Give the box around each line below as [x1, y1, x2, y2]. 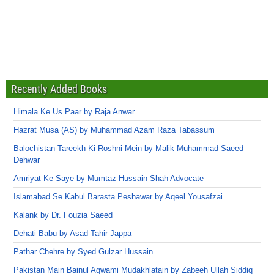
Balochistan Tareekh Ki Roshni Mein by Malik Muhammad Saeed [13, 144, 243, 153]
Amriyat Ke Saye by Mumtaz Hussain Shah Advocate [13, 174, 204, 183]
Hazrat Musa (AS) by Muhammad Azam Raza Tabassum [13, 125, 215, 135]
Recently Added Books [11, 83, 107, 95]
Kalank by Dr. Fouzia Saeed [13, 210, 113, 220]
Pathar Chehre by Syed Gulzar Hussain [13, 247, 153, 256]
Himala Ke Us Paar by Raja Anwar [13, 107, 135, 116]
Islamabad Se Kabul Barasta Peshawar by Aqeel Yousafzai [13, 192, 223, 201]
